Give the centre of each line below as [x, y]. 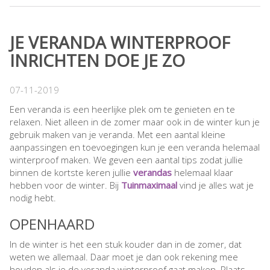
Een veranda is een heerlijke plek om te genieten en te [122, 109]
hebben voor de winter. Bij [65, 185]
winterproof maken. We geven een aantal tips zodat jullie [126, 159]
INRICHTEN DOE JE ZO [97, 61]
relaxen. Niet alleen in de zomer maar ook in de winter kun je [135, 121]
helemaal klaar [202, 172]
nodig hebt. [34, 197]
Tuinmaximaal [149, 185]
